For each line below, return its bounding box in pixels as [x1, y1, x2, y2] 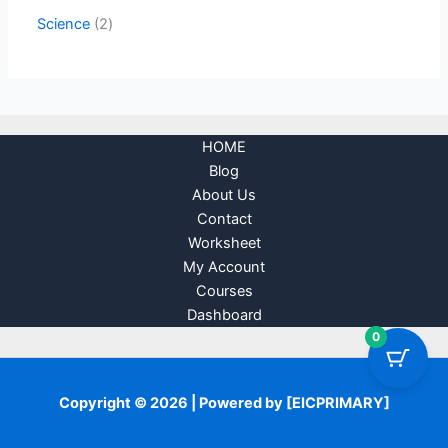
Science [37, 14, 91, 33]
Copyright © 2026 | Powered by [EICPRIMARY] [58, 394, 390, 412]
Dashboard [186, 306, 262, 324]
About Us [192, 186, 256, 204]
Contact [196, 210, 252, 228]
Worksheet [187, 234, 261, 252]
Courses [195, 282, 253, 300]
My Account [183, 258, 265, 276]
